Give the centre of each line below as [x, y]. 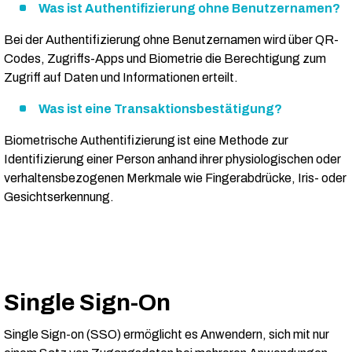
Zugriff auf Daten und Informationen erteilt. [121, 78]
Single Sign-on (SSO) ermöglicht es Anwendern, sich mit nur [167, 335]
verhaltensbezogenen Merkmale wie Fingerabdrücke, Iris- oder [175, 178]
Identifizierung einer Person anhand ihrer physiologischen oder [172, 159]
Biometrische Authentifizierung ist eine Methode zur [146, 141]
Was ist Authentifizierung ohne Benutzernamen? [189, 9]
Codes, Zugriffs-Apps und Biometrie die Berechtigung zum [165, 59]
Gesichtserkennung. [59, 197]
